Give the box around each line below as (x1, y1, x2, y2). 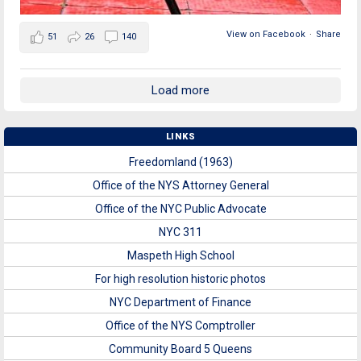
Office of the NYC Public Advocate (94, 201, 267, 215)
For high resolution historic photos (95, 272, 266, 285)
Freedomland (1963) (128, 155, 233, 168)
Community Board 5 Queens (109, 342, 252, 355)
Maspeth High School (127, 248, 234, 262)
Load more (151, 82, 210, 98)
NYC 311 (159, 225, 202, 239)
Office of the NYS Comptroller (106, 318, 255, 332)
